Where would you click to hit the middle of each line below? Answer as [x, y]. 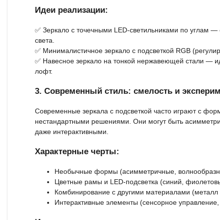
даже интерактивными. [72, 131]
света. [45, 40]
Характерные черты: [77, 151]
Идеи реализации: [71, 10]
